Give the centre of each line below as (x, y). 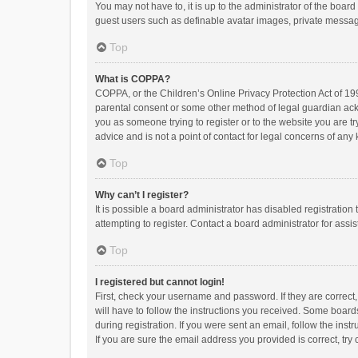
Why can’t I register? (142, 195)
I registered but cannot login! (160, 282)
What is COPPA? (133, 80)
